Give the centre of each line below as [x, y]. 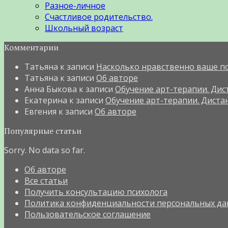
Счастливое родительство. [99, 17]
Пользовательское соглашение [88, 214]
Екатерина [46, 100]
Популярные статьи [43, 131]
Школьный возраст [84, 28]
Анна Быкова [51, 89]
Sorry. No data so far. [45, 150]
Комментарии [31, 47]
